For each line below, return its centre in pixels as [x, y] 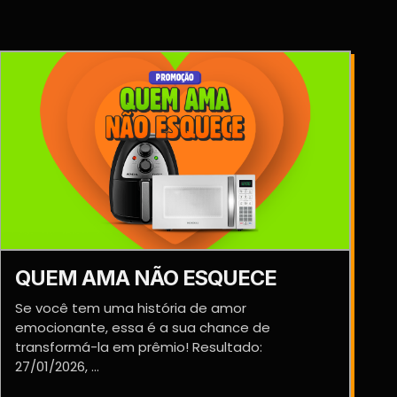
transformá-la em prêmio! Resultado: [138, 347]
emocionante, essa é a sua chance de [142, 327]
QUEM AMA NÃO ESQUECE [145, 278]
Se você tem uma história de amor [130, 308]
